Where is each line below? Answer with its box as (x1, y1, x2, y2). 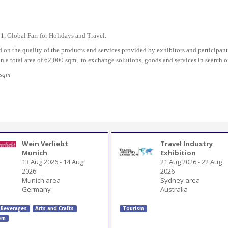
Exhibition (160, 148, 196, 157)
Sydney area (160, 175, 201, 185)
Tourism (122, 205, 144, 212)
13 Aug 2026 (22, 157, 59, 166)
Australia (160, 184, 188, 194)
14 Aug (63, 157, 84, 166)
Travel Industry (160, 138, 213, 148)
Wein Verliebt (22, 138, 69, 148)
